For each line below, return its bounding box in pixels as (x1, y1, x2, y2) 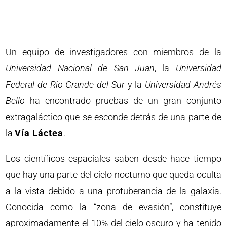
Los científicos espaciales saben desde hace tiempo (6, 153, 221, 164)
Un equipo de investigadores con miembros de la (6, 47, 221, 57)
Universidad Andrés (145, 79, 221, 90)
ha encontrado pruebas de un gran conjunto (25, 95, 221, 106)
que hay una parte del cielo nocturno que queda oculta (6, 169, 221, 180)
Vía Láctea (15, 128, 64, 138)
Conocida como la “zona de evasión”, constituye (6, 202, 221, 212)
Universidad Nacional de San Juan (6, 63, 155, 73)
